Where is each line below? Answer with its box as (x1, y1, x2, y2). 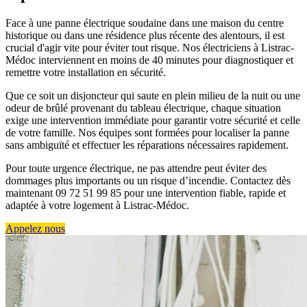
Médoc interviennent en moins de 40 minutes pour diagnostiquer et (5, 54, 293, 66)
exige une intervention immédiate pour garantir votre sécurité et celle (5, 114, 300, 127)
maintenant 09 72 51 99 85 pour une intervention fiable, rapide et (5, 187, 286, 199)
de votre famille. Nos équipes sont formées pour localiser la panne (5, 127, 289, 139)
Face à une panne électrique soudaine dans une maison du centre (5, 17, 284, 29)
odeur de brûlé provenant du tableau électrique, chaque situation (5, 102, 281, 114)
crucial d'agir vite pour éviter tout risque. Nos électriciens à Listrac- (5, 42, 294, 54)
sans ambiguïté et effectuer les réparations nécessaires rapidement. (5, 139, 288, 151)
